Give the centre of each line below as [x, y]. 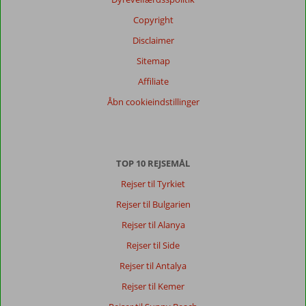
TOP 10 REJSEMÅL [153, 163]
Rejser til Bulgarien [153, 204]
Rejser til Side [153, 245]
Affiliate [153, 81]
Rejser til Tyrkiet [153, 184]
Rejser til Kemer [153, 286]
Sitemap [153, 61]
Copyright [153, 20]
